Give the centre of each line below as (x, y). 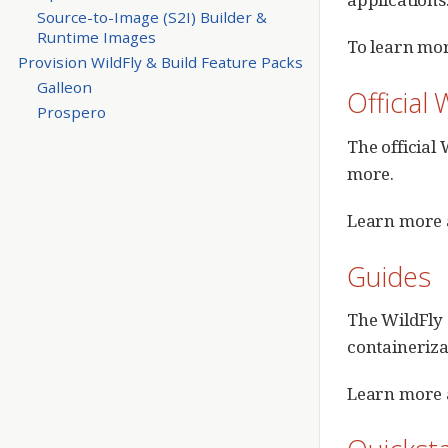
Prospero (71, 111)
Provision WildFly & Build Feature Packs (160, 61)
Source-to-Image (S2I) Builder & (151, 16)
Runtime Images (96, 36)
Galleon (64, 86)
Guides (389, 276)
